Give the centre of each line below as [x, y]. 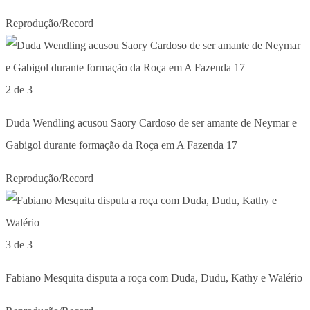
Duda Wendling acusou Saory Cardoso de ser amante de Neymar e [151, 122]
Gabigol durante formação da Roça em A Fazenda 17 [121, 145]
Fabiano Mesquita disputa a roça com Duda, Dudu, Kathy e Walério [154, 277]
